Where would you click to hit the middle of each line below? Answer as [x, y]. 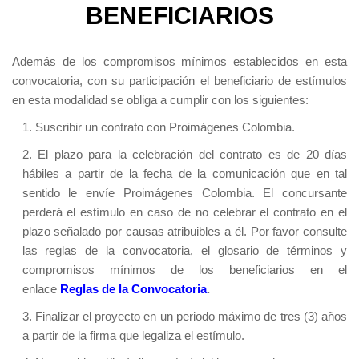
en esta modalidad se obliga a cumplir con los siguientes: [160, 100]
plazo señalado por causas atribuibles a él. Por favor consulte [184, 232]
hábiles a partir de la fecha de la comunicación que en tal [184, 174]
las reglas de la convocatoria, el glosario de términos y [184, 251]
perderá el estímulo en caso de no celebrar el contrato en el [184, 212]
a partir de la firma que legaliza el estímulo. [133, 336]
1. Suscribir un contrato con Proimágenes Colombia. [158, 127]
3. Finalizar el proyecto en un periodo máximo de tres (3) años [184, 317]
